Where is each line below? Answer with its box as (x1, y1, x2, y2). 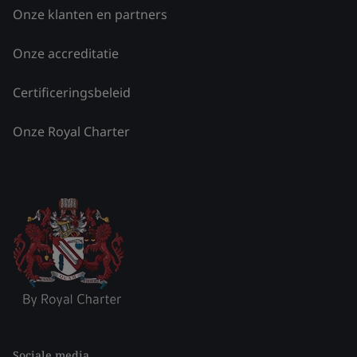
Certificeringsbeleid (13, 84, 131, 101)
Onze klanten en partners (13, 6, 167, 23)
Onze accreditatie (13, 45, 119, 62)
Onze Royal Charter (13, 123, 130, 140)
